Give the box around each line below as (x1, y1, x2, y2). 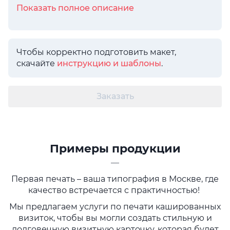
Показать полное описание (16, 3, 134, 13)
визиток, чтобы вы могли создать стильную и (18, 213, 212, 223)
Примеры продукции (49, 142, 181, 156)
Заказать (96, 91, 134, 101)
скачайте (16, 59, 57, 68)
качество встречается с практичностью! (28, 185, 202, 195)
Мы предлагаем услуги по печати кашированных (9, 202, 221, 212)
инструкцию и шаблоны (57, 59, 161, 68)
